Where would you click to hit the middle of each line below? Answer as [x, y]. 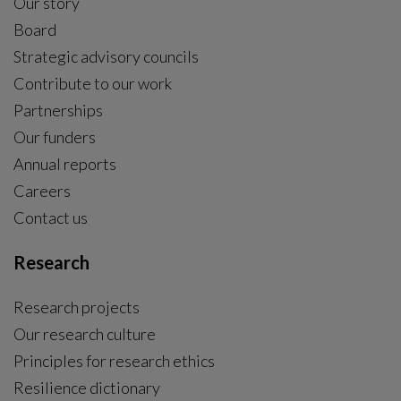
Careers [42, 191]
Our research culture [85, 334]
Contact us [51, 218]
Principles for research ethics [114, 361]
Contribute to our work [93, 83]
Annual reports [65, 164]
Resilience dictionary [87, 388]
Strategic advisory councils [106, 56]
